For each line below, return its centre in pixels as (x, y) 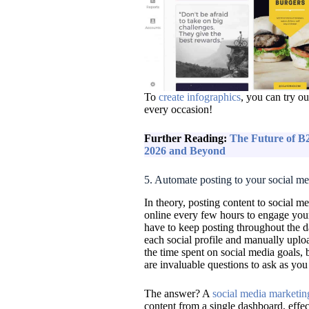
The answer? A (178, 293)
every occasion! (178, 110)
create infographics (199, 97)
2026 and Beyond (185, 151)
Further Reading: (187, 139)
